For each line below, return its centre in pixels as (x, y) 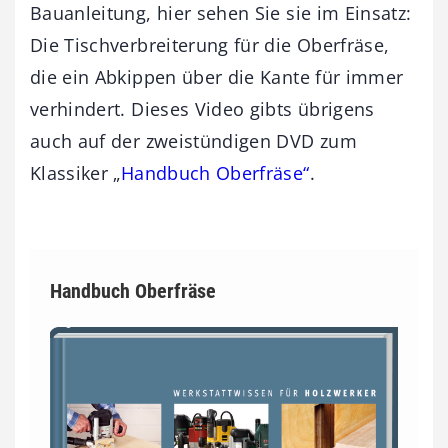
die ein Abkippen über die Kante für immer (217, 76)
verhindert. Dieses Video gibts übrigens (202, 108)
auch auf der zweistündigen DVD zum (193, 140)
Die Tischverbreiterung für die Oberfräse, (210, 44)
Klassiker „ (75, 172)
